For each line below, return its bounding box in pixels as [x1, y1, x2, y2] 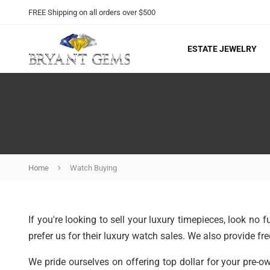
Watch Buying [70, 163, 117, 172]
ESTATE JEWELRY [187, 44, 257, 54]
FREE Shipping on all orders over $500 [28, 8, 155, 17]
